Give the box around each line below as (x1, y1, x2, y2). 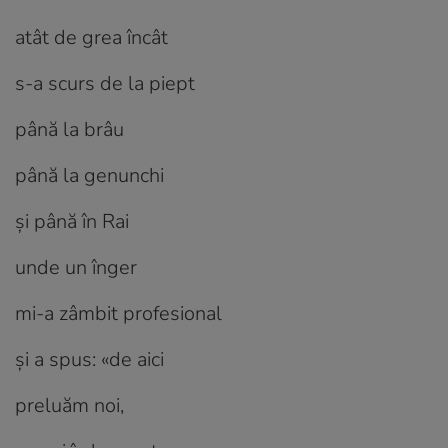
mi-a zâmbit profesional (15, 299, 222, 327)
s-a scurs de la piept (15, 69, 195, 97)
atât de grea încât (15, 23, 168, 51)
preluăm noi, (15, 391, 124, 419)
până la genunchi (15, 161, 164, 189)
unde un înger (15, 253, 137, 281)
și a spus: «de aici (15, 345, 164, 373)
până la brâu (15, 115, 124, 143)
